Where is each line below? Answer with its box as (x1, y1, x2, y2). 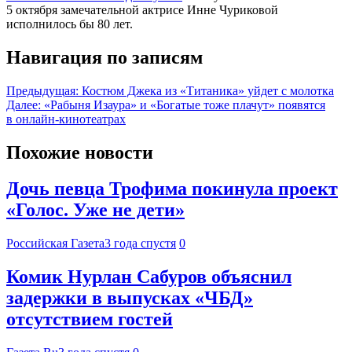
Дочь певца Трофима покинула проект (6, 178, 338, 200)
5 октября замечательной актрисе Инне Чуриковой (6, 2, 278, 16)
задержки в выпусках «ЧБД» (6, 288, 253, 309)
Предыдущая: (6, 83, 79, 97)
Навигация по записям (6, 46, 203, 68)
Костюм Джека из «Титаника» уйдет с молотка (82, 83, 334, 97)
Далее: (6, 97, 41, 112)
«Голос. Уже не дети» (6, 200, 185, 221)
